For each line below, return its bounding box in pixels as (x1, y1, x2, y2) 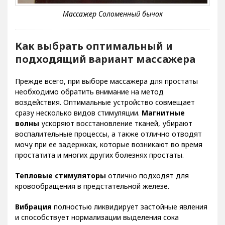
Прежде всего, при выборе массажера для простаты (15, 76, 198, 86)
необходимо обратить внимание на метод (15, 86, 164, 96)
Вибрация (15, 201, 52, 211)
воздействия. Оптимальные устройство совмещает (15, 97, 195, 107)
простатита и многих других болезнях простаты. (15, 150, 184, 160)
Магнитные (142, 107, 185, 118)
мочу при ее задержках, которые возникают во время (15, 139, 202, 149)
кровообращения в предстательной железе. (15, 181, 169, 191)
